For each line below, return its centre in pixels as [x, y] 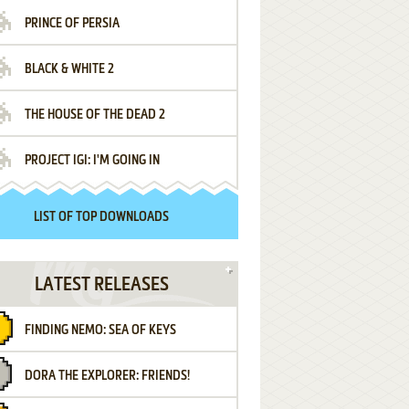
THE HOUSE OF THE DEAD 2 [95, 115]
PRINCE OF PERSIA [72, 24]
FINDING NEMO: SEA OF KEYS [100, 330]
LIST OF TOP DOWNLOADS [101, 217]
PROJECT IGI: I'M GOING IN [92, 161]
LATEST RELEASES [101, 286]
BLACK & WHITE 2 [69, 69]
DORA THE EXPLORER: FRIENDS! [107, 376]
